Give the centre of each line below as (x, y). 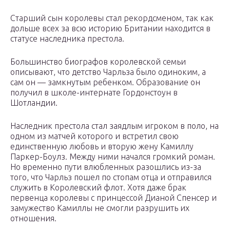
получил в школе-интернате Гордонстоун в (94, 93)
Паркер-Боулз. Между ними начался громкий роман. (113, 157)
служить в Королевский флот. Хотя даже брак (98, 188)
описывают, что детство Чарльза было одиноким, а (108, 72)
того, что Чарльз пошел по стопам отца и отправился (111, 177)
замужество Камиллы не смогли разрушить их (100, 208)
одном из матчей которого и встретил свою (94, 136)
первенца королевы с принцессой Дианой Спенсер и (113, 198)
